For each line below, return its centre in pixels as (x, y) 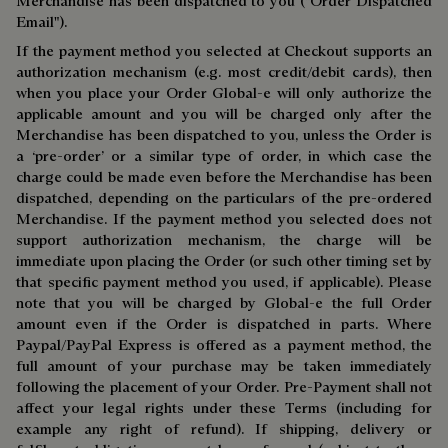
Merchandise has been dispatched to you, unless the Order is (224, 134)
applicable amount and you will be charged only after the (224, 113)
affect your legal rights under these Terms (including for (224, 407)
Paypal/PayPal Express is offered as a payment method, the (224, 344)
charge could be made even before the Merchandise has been (224, 176)
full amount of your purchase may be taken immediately (224, 365)
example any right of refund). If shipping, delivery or (224, 428)
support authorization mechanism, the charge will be (224, 239)
